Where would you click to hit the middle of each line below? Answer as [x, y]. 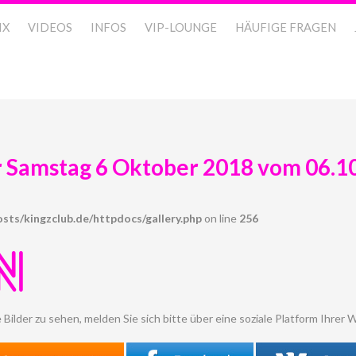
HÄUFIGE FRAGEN [286, 27]
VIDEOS [50, 27]
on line [221, 218]
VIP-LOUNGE [181, 27]
